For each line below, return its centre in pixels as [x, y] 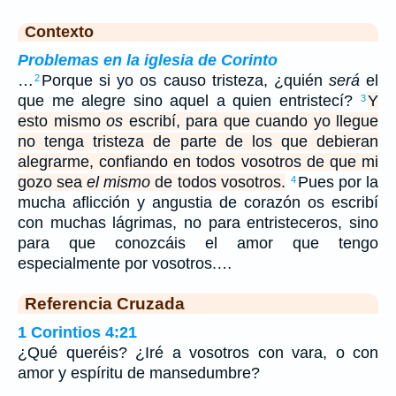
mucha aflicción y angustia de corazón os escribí [198, 202]
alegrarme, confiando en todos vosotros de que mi [198, 161]
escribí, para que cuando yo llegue [251, 121]
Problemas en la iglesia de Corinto [148, 60]
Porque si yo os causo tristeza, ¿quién [185, 80]
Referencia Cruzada [105, 303]
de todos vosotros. [218, 182]
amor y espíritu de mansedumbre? [139, 373]
